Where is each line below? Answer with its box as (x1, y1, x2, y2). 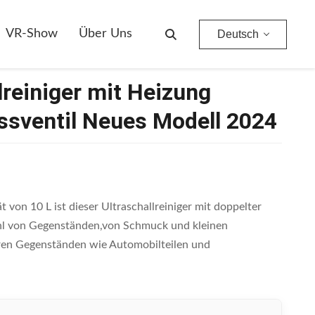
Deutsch (217, 27, 259, 40)
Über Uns (79, 27, 132, 40)
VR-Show (6, 27, 58, 40)
